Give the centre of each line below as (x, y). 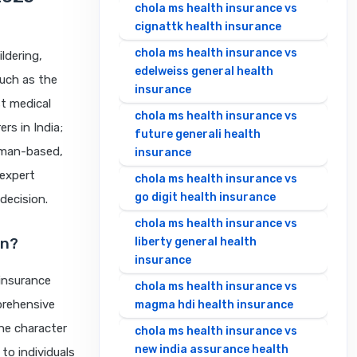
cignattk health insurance (208, 27)
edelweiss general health (204, 72)
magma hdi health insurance (214, 305)
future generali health (198, 135)
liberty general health (196, 242)
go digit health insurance (205, 198)
